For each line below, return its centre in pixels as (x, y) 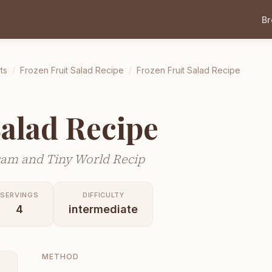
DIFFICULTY (103, 195)
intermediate (104, 209)
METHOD (61, 256)
